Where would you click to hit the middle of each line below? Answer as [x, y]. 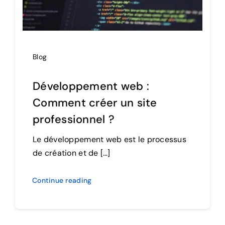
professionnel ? [74, 120]
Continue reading [62, 181]
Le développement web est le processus [109, 140]
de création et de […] [72, 153]
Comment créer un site [95, 103]
